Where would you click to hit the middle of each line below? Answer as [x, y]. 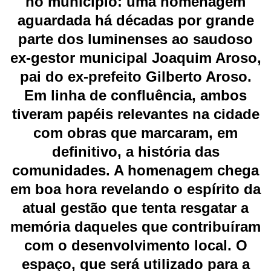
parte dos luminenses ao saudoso [135, 39]
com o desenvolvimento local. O [135, 246]
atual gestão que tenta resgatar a [135, 208]
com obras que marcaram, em [135, 133]
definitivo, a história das [135, 152]
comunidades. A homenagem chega [135, 171]
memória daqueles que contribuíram [135, 227]
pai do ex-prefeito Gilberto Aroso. [135, 77]
